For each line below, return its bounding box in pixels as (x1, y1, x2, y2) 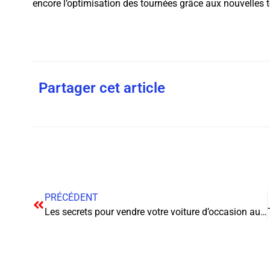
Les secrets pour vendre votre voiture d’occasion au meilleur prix (260, 206, 267, 218)
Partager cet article (38, 80, 165, 97)
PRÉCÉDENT (44, 192, 98, 204)
